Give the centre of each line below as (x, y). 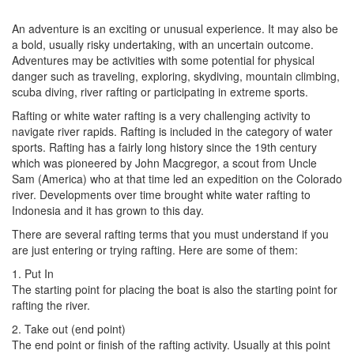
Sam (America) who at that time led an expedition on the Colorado (177, 178)
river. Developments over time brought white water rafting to (161, 194)
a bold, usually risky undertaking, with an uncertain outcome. (163, 44)
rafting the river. (51, 305)
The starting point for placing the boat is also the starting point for (175, 289)
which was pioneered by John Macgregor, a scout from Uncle (164, 162)
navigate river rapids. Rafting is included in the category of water (172, 131)
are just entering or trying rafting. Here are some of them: (155, 249)
